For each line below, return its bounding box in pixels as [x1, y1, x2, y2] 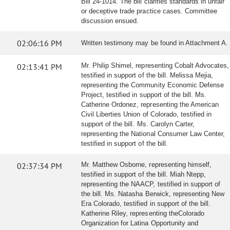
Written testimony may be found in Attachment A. [81, 39, 228, 47]
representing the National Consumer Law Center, [81, 130, 225, 138]
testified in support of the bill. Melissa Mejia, [81, 71, 214, 79]
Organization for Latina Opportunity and [81, 219, 198, 227]
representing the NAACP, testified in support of [81, 180, 221, 188]
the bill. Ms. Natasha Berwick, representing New [81, 190, 225, 198]
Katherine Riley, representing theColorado [81, 209, 204, 217]
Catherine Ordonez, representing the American [81, 101, 219, 108]
